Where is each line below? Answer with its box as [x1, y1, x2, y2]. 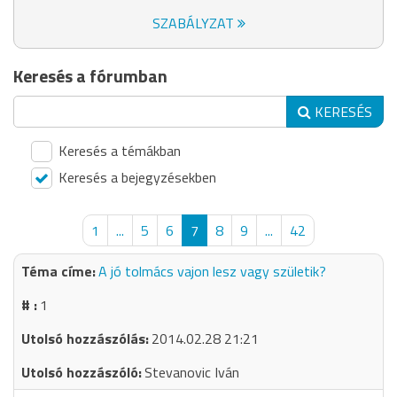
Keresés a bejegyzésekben [55, 167, 216, 188]
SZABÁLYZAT [152, 12, 237, 34]
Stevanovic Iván [144, 362, 239, 383]
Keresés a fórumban [13, 62, 167, 90]
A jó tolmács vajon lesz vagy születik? [98, 261, 326, 282]
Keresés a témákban [55, 140, 181, 161]
